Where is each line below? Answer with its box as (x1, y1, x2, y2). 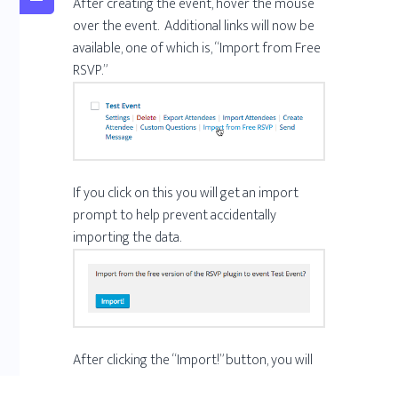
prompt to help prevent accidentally (73, 203, 277, 227)
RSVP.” (73, 59, 108, 83)
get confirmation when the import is (73, 370, 281, 394)
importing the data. (73, 225, 182, 250)
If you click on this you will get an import (73, 180, 299, 205)
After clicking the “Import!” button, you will (73, 347, 314, 372)
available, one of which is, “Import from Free (73, 36, 322, 60)
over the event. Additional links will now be (73, 14, 315, 38)
